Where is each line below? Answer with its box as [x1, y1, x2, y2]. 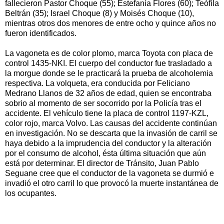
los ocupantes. [5, 189, 56, 198]
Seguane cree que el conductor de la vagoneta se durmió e [5, 169, 214, 178]
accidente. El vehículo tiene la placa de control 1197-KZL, [5, 109, 208, 118]
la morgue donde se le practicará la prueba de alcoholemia [5, 69, 213, 78]
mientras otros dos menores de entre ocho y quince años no [5, 19, 216, 28]
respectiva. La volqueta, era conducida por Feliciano [5, 79, 190, 88]
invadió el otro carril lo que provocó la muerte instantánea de [5, 179, 218, 188]
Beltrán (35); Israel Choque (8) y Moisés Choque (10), [5, 9, 194, 18]
